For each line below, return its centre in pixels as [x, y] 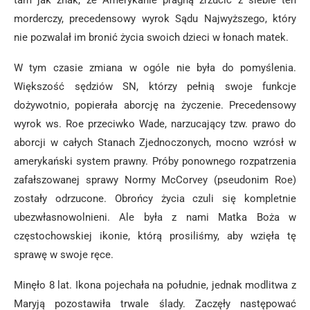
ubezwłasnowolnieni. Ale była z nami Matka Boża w [155, 217]
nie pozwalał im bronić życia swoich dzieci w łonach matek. [151, 37]
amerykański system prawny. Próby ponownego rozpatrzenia [155, 161]
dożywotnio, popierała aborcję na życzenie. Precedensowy [155, 105]
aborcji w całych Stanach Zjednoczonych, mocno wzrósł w [155, 143]
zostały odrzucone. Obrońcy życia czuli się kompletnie [155, 199]
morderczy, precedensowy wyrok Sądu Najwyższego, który [155, 19]
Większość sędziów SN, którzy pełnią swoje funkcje [155, 86]
